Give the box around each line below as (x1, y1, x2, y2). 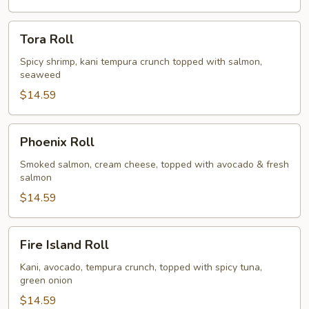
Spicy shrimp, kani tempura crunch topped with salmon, (20, 55, 262, 68)
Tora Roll (20, 31, 74, 48)
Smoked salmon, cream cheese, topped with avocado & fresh (20, 158, 289, 171)
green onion (20, 274, 72, 287)
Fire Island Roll (20, 237, 109, 253)
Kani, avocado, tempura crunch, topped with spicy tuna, (20, 261, 262, 274)
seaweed (20, 68, 61, 81)
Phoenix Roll (20, 134, 94, 150)
